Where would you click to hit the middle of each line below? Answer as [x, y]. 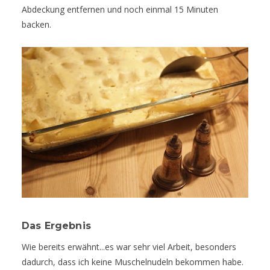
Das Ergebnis [56, 226]
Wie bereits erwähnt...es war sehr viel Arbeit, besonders [129, 247]
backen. [36, 25]
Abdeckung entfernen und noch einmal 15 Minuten [120, 10]
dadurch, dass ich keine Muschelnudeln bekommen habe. [133, 262]
